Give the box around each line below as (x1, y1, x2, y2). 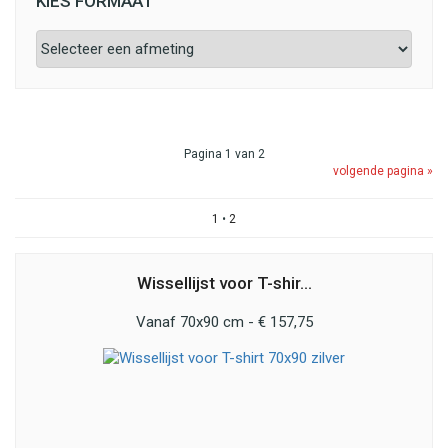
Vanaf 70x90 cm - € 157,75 (135, 313, 313, 331)
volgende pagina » (333, 164, 433, 178)
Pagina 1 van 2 (183, 147, 265, 161)
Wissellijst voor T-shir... (136, 273, 312, 293)
